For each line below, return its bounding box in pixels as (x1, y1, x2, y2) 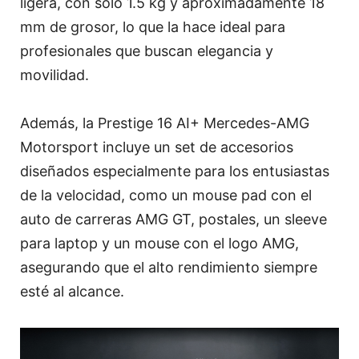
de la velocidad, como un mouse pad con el (20, 187, 312, 204)
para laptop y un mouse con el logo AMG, (20, 235, 299, 252)
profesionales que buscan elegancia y (20, 42, 273, 60)
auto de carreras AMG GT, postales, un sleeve (20, 211, 327, 228)
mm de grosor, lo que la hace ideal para (20, 18, 285, 36)
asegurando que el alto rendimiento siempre (20, 259, 317, 276)
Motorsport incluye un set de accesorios (20, 139, 293, 156)
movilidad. (20, 67, 89, 84)
